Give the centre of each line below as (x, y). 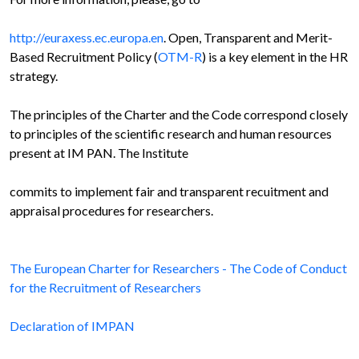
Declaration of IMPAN (72, 326)
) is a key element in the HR (275, 57)
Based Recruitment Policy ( (84, 57)
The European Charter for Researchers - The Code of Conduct (178, 268)
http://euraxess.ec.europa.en (87, 38)
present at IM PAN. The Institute (99, 153)
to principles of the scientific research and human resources (171, 134)
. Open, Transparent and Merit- (248, 38)
